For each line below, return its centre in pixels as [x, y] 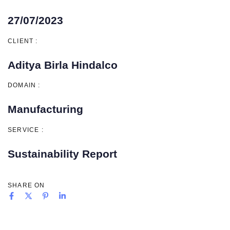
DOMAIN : [24, 85]
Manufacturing [45, 109]
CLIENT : [23, 41]
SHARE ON [26, 185]
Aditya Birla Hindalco [63, 65]
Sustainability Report [62, 154]
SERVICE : [26, 130]
